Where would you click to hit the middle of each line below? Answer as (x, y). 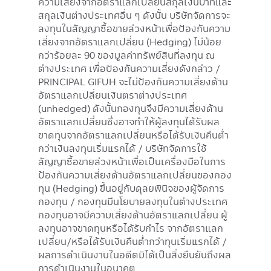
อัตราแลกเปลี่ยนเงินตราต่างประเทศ (113, 95)
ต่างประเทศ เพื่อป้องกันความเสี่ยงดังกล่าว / (129, 68)
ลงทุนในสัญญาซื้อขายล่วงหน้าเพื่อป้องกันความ (134, 28)
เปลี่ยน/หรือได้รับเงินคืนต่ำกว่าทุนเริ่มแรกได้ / (132, 241)
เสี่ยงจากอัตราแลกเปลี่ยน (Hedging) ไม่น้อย (130, 41)
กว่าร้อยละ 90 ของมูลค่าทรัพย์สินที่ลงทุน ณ (127, 55)
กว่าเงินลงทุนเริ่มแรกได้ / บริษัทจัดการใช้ (122, 148)
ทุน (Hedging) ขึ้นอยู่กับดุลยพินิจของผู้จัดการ (131, 188)
